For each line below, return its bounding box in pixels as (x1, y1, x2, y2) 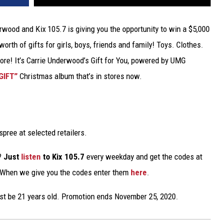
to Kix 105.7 (41, 152, 84, 162)
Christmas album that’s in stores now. (18, 71, 142, 82)
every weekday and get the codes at (84, 152, 202, 162)
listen (21, 152, 41, 162)
